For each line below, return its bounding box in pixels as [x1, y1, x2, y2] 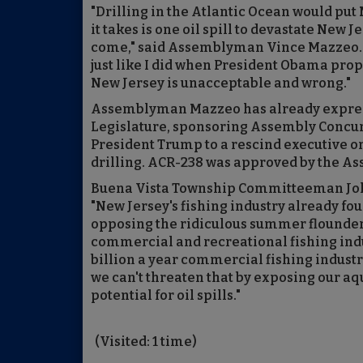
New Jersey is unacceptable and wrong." [91, 75, 351, 91]
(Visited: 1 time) [95, 334, 197, 349]
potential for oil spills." [91, 288, 241, 303]
